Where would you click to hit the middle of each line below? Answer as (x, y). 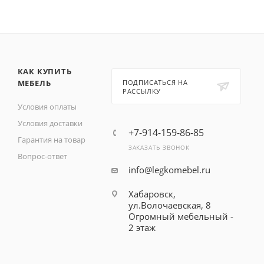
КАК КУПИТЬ (44, 71)
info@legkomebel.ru (169, 170)
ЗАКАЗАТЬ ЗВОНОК (159, 147)
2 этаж (142, 227)
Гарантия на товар (51, 140)
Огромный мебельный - (181, 216)
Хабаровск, (152, 194)
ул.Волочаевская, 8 (169, 205)
